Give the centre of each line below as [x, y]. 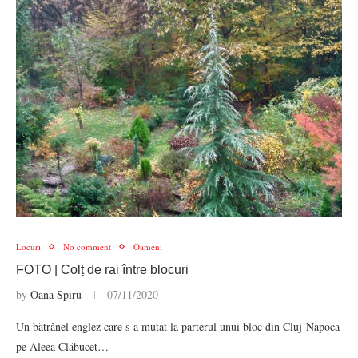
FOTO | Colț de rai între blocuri [102, 270]
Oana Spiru [56, 294]
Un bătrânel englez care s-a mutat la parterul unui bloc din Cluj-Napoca [178, 326]
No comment [87, 247]
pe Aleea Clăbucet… [62, 346]
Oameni [148, 247]
